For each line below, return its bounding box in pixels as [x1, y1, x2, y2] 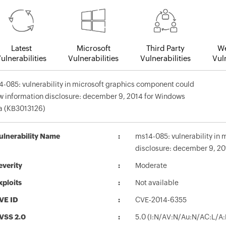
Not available [135, 179, 179, 187]
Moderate [135, 161, 167, 170]
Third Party [146, 44, 185, 53]
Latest [11, 44, 32, 53]
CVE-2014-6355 [135, 196, 187, 204]
